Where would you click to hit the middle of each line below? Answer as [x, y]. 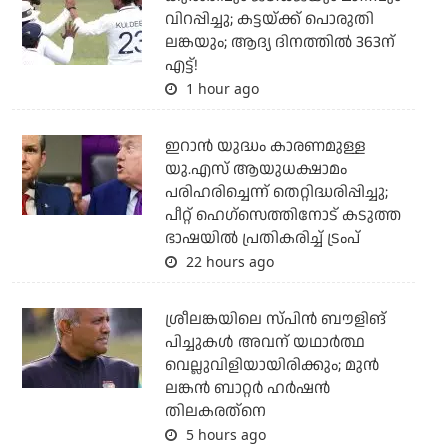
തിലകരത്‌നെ [215, 412]
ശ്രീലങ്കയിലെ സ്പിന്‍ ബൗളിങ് [275, 320]
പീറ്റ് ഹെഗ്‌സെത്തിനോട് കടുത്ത [282, 216]
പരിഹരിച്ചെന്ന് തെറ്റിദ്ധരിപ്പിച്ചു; [276, 193]
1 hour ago [220, 89]
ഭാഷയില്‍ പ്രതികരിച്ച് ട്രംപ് [262, 239]
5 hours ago [223, 435]
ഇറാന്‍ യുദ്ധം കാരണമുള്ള [265, 147]
